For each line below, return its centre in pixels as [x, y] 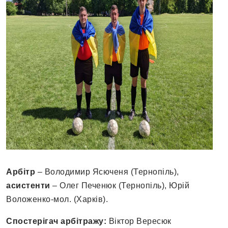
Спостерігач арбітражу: [58, 221]
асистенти [28, 186]
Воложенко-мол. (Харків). [57, 199]
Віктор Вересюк [140, 221]
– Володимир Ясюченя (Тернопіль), [107, 172]
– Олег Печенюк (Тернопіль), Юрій [120, 186]
